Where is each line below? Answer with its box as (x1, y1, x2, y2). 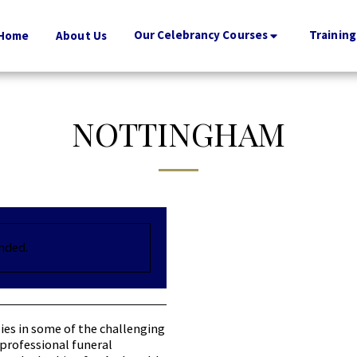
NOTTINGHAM (72, 112, 285, 155)
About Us (56, 28, 107, 43)
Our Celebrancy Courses (133, 27, 268, 43)
